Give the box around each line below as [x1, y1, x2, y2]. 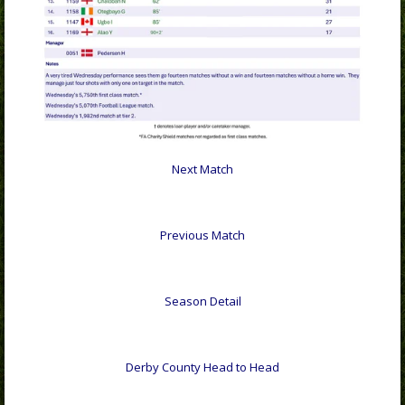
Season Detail [164, 292, 241, 309]
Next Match [172, 160, 233, 177]
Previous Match [160, 226, 245, 243]
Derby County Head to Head [126, 358, 279, 375]
